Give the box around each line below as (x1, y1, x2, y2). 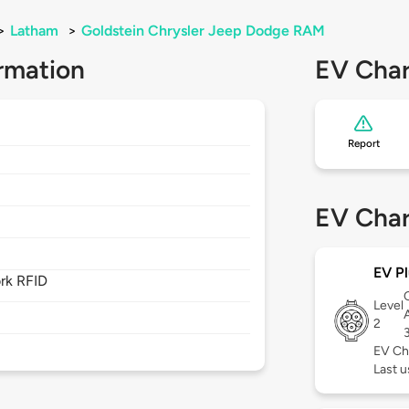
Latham (10, 22, 58, 40)
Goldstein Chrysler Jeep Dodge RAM (81, 22, 325, 40)
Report (347, 137, 380, 151)
